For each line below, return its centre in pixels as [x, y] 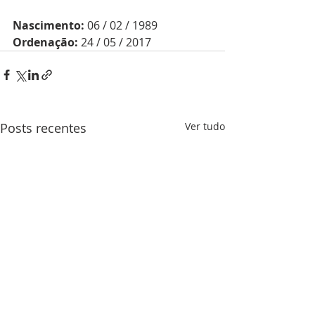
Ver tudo [205, 127]
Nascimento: [49, 26]
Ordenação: [45, 43]
